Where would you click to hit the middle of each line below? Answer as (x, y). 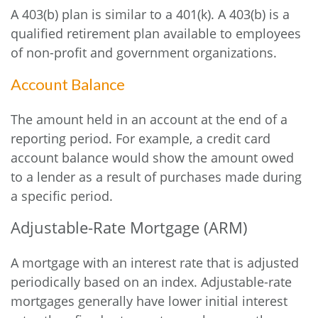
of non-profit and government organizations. (144, 53)
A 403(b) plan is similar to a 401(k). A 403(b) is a (150, 14)
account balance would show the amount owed (152, 158)
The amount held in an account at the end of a (149, 119)
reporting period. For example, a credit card (141, 138)
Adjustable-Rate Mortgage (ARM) (129, 227)
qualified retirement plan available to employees (156, 33)
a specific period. (62, 196)
